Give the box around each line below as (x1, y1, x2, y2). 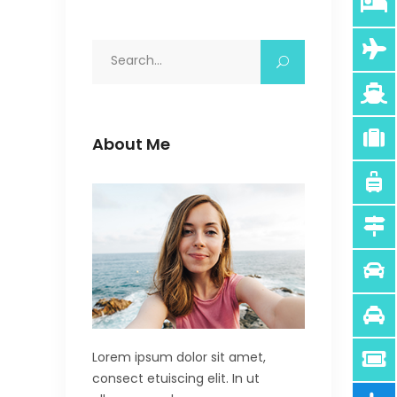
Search (92, 41, 136, 59)
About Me (92, 132, 170, 155)
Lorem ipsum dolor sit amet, (92, 347, 266, 366)
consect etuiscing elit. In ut (92, 369, 260, 387)
